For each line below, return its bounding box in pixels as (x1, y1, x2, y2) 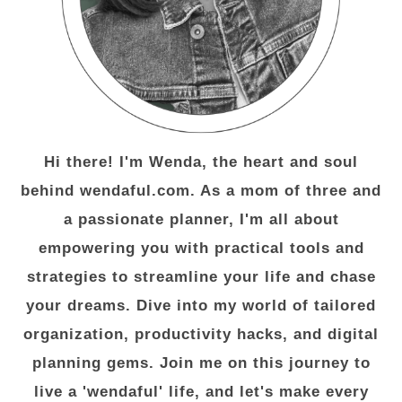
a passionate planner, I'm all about (63, 211, 339, 229)
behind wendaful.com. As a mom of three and (21, 182, 381, 200)
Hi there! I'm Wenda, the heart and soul (44, 153, 358, 171)
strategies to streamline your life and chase (26, 268, 376, 286)
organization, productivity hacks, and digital (23, 326, 379, 344)
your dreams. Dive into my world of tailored (26, 297, 376, 315)
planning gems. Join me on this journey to (31, 354, 371, 372)
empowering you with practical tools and (38, 240, 364, 258)
